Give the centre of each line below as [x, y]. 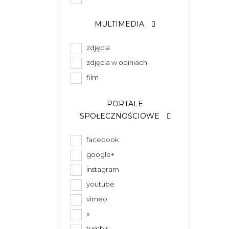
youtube [99, 184]
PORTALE [125, 104]
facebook [101, 140]
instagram [101, 169]
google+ [99, 154]
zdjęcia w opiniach [115, 62]
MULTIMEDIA [120, 24]
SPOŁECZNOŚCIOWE [120, 116]
